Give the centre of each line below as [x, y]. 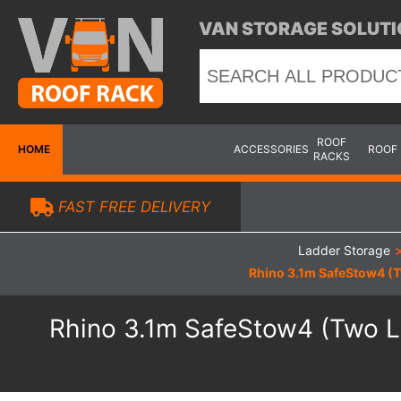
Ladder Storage [344, 250]
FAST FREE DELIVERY [132, 207]
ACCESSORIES [271, 149]
